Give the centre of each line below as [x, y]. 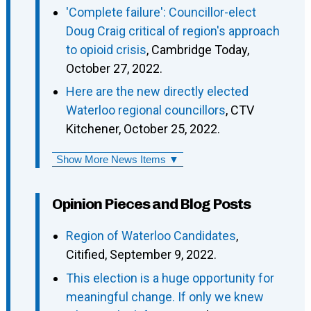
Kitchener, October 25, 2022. [143, 129]
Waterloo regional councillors [145, 110]
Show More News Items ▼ [117, 160]
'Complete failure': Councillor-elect [161, 12]
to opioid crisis [106, 49]
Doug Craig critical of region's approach [173, 31]
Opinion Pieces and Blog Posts [151, 204]
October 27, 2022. [114, 68]
